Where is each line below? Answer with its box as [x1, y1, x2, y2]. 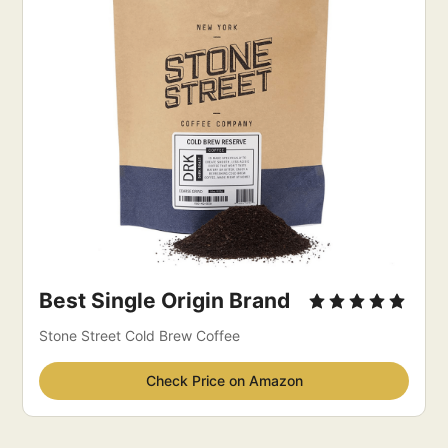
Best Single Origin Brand [39, 287, 291, 313]
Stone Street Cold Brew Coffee [39, 326, 241, 344]
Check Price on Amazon [145, 371, 303, 389]
